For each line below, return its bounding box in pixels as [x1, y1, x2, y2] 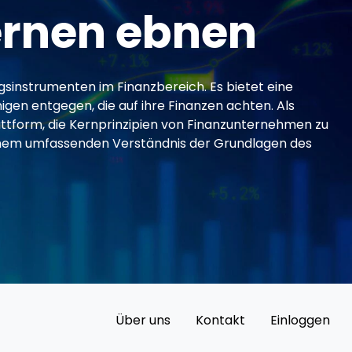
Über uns [115, 310, 170, 329]
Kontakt [196, 310, 245, 329]
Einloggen [270, 310, 330, 329]
